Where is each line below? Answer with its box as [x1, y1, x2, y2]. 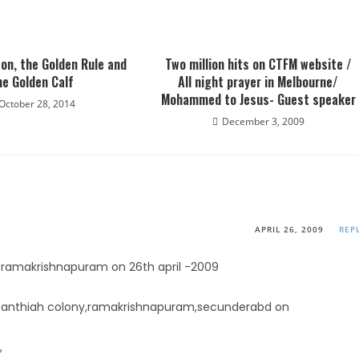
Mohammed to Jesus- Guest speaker [160, 90, 356, 109]
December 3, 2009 [221, 115, 305, 128]
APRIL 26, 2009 [255, 224, 324, 235]
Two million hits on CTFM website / [164, 54, 352, 74]
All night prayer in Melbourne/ [178, 72, 339, 91]
